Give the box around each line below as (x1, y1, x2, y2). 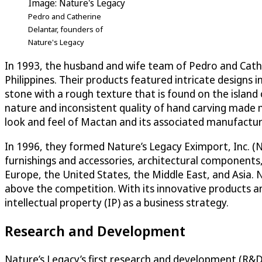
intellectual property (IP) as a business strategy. (5, 195, 229, 209)
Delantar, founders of (28, 23, 103, 35)
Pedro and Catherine (28, 11, 101, 22)
